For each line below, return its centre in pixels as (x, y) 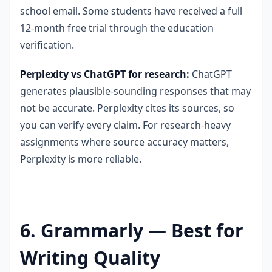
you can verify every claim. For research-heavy (125, 125)
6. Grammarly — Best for (132, 230)
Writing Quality (90, 257)
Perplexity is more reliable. (81, 159)
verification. (47, 45)
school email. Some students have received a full (131, 11)
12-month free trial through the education (117, 28)
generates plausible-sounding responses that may (135, 91)
